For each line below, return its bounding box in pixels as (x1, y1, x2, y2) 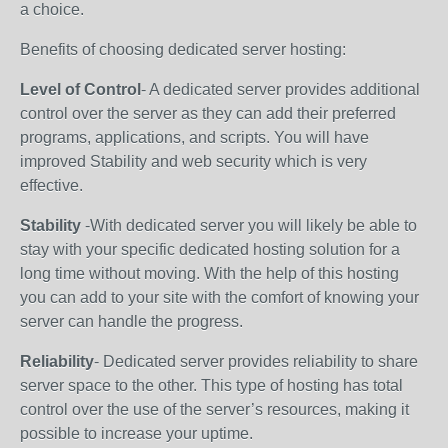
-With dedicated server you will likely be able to (81, 217, 417, 234)
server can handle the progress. (20, 313, 243, 330)
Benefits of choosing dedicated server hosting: (20, 41, 346, 58)
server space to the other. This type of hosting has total (20, 377, 403, 394)
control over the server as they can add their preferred (20, 105, 396, 122)
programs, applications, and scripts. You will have (20, 129, 369, 146)
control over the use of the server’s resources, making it (20, 401, 409, 418)
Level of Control (20, 81, 141, 98)
